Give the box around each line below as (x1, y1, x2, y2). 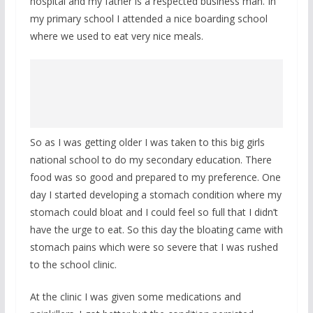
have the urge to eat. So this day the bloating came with (29, 222, 283, 236)
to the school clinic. (29, 257, 117, 271)
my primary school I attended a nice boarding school (29, 11, 268, 25)
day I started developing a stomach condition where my (29, 187, 282, 201)
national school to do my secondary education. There (29, 152, 272, 166)
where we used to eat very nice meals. (29, 29, 203, 43)
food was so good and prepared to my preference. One (29, 170, 281, 184)
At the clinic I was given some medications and (29, 289, 241, 303)
